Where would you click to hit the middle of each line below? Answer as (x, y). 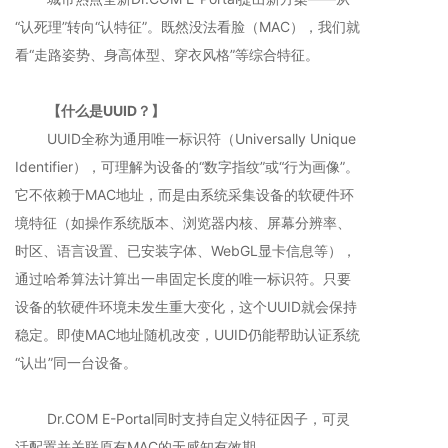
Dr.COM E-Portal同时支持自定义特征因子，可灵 (182, 418)
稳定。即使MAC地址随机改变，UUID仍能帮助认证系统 (187, 334)
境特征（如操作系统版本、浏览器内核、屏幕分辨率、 (183, 222)
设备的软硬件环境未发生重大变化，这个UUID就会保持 (186, 306)
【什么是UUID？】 (106, 110)
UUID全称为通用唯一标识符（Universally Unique (185, 138)
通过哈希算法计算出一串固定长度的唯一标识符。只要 (183, 278)
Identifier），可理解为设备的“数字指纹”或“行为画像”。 (187, 166)
